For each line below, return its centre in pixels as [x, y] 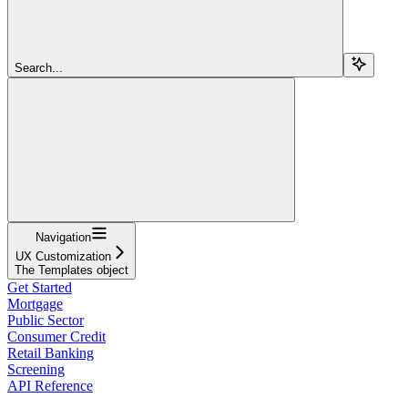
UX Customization [63, 256]
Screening [36, 369]
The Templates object [71, 270]
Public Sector [46, 320]
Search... [39, 67]
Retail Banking [51, 352]
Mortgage [35, 303]
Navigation [63, 237]
